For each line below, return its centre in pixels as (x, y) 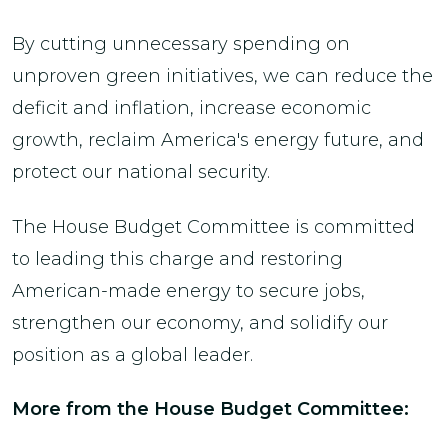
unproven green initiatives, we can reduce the (222, 76)
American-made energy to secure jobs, (188, 290)
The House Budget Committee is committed (213, 226)
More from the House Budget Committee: (210, 409)
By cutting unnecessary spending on (181, 44)
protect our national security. (141, 172)
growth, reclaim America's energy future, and (218, 140)
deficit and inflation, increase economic (191, 108)
